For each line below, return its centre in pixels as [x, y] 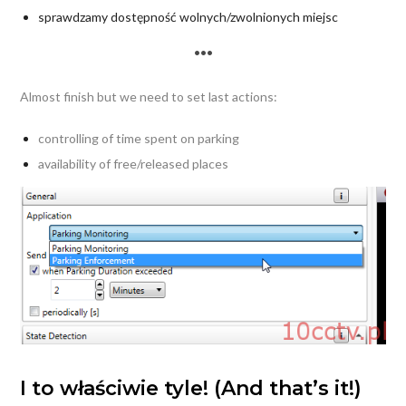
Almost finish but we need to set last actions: [148, 97]
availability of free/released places [133, 164]
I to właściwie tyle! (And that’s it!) [190, 389]
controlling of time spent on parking [138, 139]
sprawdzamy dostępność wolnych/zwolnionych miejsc [188, 17]
